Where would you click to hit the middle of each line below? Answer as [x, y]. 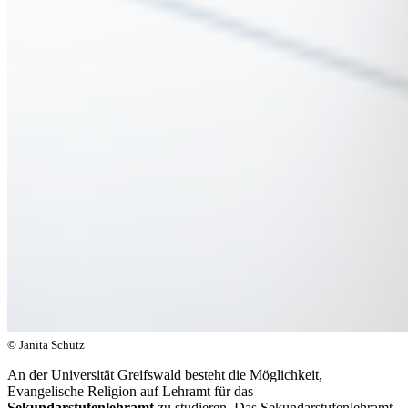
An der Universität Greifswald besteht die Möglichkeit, [165, 374]
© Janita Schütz [46, 344]
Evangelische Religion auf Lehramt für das [130, 391]
